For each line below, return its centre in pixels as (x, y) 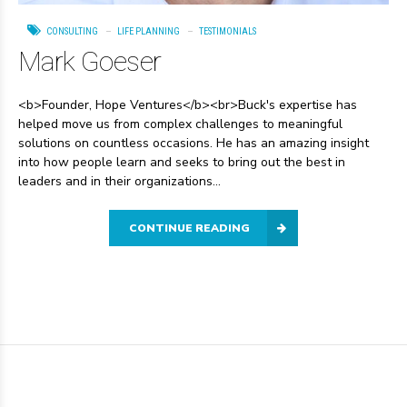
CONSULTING (72, 32)
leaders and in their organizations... (119, 181)
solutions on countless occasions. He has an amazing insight (194, 143)
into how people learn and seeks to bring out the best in (182, 162)
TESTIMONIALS (228, 32)
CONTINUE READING (189, 228)
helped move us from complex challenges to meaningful (180, 124)
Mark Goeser (90, 61)
